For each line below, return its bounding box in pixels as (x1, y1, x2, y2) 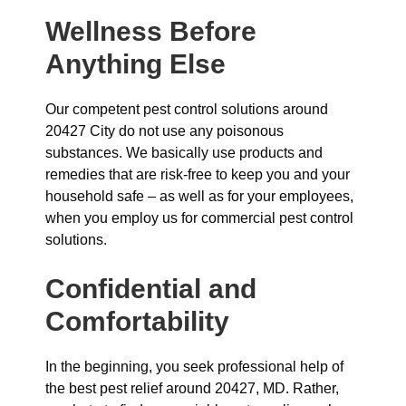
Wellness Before (45, 16, 256, 46)
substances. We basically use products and (45, 145, 323, 160)
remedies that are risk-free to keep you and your (45, 167, 350, 182)
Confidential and (45, 274, 256, 304)
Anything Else (45, 49, 226, 79)
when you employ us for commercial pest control (45, 210, 353, 226)
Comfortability (45, 306, 229, 336)
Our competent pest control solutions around (45, 101, 328, 117)
